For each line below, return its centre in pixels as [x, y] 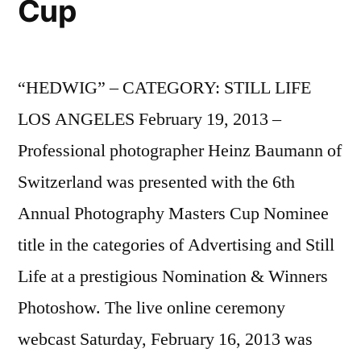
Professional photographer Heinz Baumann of [180, 151]
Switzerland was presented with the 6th [156, 182]
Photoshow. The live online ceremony [151, 308]
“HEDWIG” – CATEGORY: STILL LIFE [164, 88]
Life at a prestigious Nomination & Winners [173, 276]
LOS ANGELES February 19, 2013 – [149, 119]
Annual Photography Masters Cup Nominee [173, 214]
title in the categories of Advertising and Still [176, 245]
